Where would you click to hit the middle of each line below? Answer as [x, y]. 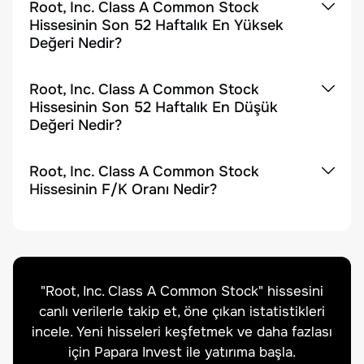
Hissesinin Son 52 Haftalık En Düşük [154, 107]
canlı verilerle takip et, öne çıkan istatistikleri [182, 312]
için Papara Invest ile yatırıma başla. [182, 352]
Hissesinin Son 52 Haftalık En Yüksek [156, 25]
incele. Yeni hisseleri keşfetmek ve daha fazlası [182, 332]
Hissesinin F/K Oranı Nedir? [123, 189]
